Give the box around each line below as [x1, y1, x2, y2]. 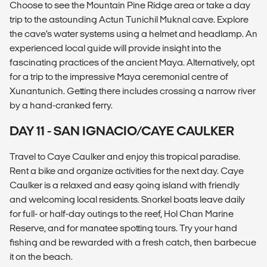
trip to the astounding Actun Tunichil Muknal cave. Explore [10, 14, 249, 24]
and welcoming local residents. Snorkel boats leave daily [10, 194, 245, 204]
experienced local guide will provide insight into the [10, 42, 221, 53]
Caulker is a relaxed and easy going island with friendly [10, 179, 240, 190]
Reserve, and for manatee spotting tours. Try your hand [10, 222, 237, 233]
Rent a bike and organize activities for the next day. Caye [10, 165, 244, 176]
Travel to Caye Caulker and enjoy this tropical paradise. [10, 151, 240, 162]
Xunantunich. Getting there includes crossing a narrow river [10, 85, 256, 96]
